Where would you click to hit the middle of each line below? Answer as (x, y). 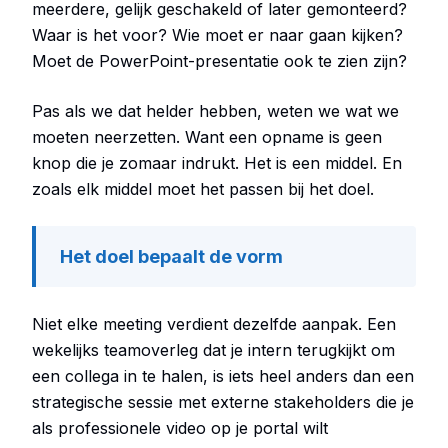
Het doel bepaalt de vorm (171, 256)
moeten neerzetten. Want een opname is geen (207, 137)
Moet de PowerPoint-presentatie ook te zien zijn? (219, 61)
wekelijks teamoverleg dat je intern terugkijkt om (213, 350)
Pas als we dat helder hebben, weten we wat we (215, 111)
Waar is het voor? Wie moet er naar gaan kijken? (217, 35)
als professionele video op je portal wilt (180, 428)
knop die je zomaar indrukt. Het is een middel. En (217, 163)
